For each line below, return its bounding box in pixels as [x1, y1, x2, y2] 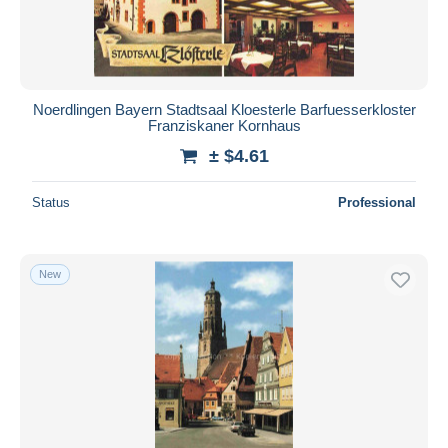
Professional [338, 194, 416, 210]
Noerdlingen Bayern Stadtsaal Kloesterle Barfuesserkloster [32, 100, 416, 118]
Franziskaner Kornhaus [147, 116, 301, 134]
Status [32, 194, 70, 210]
